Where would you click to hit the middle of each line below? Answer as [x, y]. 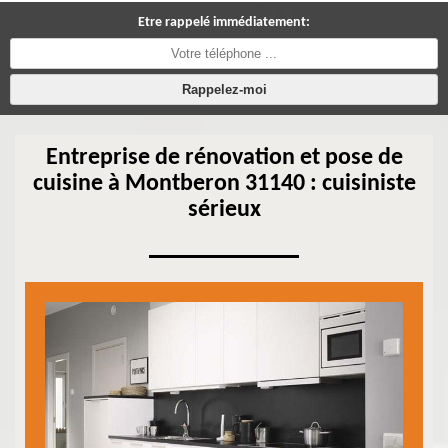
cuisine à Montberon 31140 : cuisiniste [224, 184]
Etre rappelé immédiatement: [224, 22]
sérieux [224, 210]
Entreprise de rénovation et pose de [224, 158]
